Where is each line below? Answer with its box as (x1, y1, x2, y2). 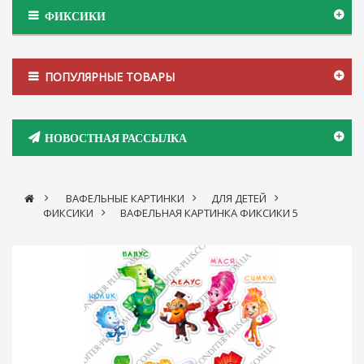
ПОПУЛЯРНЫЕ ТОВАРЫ (45, 68, 175, 84)
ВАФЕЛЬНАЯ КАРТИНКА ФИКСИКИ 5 (120, 205, 298, 220)
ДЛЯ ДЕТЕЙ (211, 190, 266, 206)
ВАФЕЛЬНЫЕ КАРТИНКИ (66, 190, 184, 206)
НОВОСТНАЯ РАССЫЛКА (45, 130, 187, 145)
